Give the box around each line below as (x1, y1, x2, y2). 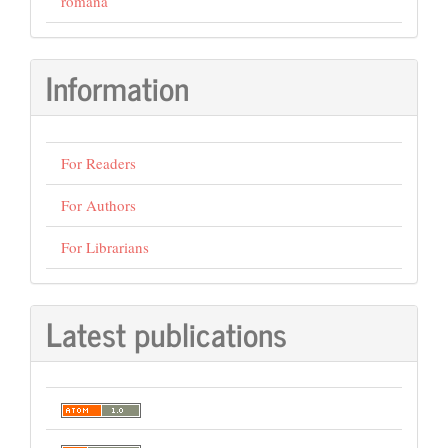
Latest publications (46, 306, 287, 359)
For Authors (61, 194, 136, 215)
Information (46, 61, 189, 113)
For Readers (61, 152, 136, 173)
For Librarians (61, 236, 149, 257)
